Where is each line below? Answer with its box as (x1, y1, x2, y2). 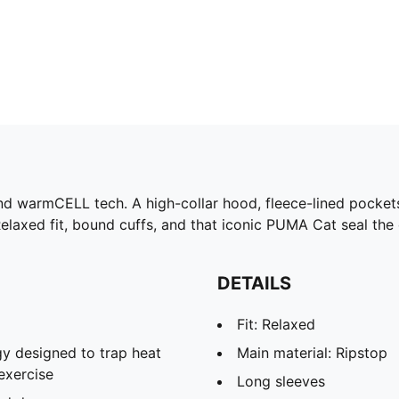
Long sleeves (237, 371, 325, 390)
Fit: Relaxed (237, 314, 315, 333)
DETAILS (217, 272, 291, 294)
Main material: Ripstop (237, 343, 387, 362)
